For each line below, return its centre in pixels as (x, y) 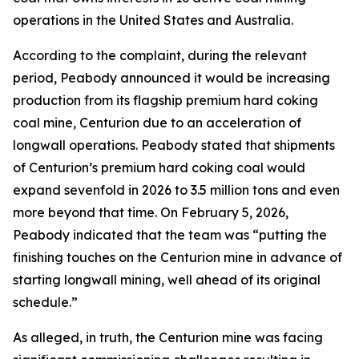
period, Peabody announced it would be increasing (171, 78)
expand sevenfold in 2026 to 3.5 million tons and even (176, 190)
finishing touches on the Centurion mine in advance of (177, 257)
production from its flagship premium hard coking (165, 100)
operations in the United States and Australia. (153, 20)
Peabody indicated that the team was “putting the (170, 235)
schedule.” (45, 302)
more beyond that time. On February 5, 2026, (151, 212)
